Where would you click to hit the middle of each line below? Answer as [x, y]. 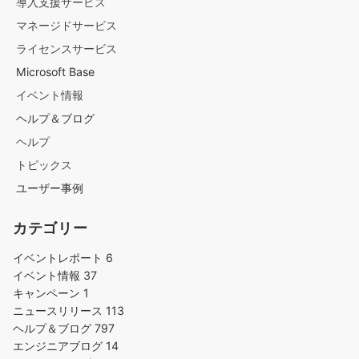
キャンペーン [48, 293]
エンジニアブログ [59, 346]
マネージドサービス [67, 26]
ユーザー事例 [50, 188]
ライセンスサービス [67, 49]
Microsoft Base [55, 72]
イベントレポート [59, 258]
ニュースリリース [59, 311]
